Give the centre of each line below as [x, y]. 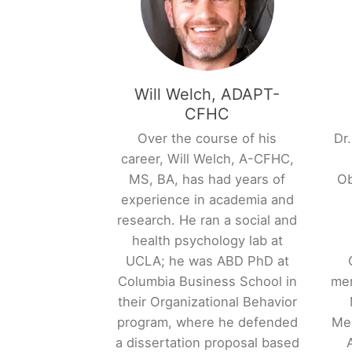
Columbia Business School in [207, 282]
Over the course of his [207, 139]
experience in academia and [207, 200]
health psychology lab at [207, 241]
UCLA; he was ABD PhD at [207, 261]
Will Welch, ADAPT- [207, 95]
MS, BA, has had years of [207, 180]
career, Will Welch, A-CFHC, [207, 159]
